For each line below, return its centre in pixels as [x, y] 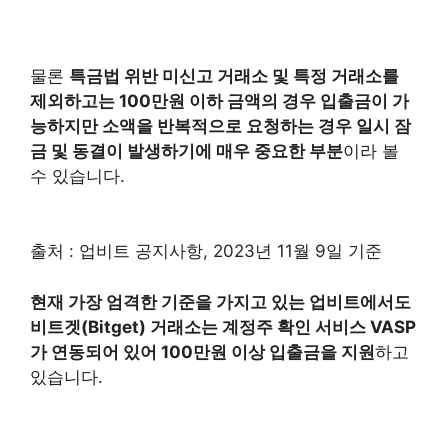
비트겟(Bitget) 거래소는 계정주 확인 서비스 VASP [223, 326]
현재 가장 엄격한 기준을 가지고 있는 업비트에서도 [220, 301]
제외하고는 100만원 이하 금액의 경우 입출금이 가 [219, 100]
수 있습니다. [77, 175]
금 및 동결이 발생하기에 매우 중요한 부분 [186, 150]
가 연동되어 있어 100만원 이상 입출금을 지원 [202, 351]
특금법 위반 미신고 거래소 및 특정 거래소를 [234, 75]
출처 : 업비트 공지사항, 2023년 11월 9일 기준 [206, 251]
